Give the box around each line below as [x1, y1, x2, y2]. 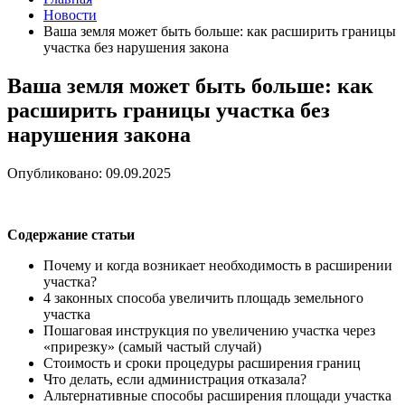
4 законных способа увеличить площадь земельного [43, 289, 363, 306]
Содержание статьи [7, 226, 135, 242]
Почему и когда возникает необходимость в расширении [43, 257, 392, 273]
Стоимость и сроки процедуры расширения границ [43, 354, 361, 371]
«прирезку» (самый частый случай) [43, 338, 261, 354]
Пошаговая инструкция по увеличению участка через [43, 322, 375, 338]
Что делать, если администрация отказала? [43, 371, 306, 387]
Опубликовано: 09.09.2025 [7, 165, 171, 181]
